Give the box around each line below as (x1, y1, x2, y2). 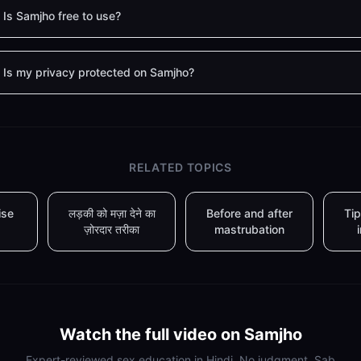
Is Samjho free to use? (2, 9, 121, 23)
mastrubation (214, 222, 284, 236)
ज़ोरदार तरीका (84, 222, 139, 236)
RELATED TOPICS (129, 160, 232, 174)
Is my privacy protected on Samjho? (2, 65, 194, 79)
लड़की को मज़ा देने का (68, 206, 156, 220)
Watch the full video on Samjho (59, 325, 302, 344)
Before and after (206, 206, 293, 220)
